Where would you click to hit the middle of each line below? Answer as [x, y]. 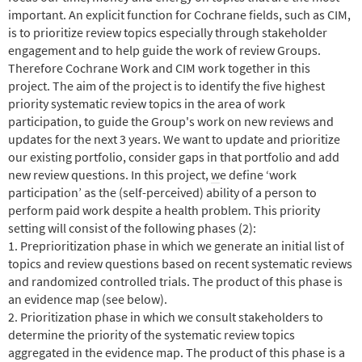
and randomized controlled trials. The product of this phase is [175, 281]
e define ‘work [258, 174]
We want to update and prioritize [252, 139]
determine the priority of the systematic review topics [152, 334]
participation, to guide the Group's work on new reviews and [171, 121]
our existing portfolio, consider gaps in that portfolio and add [174, 156]
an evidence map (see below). [89, 299]
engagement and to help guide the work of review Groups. [164, 50]
